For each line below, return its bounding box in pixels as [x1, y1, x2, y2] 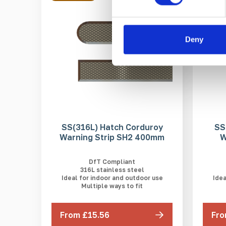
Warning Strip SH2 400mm [60, 132, 164, 142]
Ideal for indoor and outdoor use [61, 174, 163, 182]
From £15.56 [60, 210, 109, 220]
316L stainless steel [80, 165, 144, 174]
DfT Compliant [89, 157, 135, 165]
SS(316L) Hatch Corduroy [61, 122, 163, 132]
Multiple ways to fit [81, 182, 143, 190]
